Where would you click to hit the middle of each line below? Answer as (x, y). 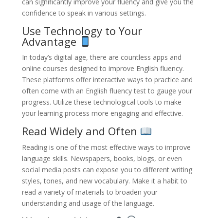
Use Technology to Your (82, 31)
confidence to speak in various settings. (84, 13)
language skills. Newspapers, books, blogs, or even (102, 158)
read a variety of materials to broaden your (90, 192)
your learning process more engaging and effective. (102, 113)
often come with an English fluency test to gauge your (107, 91)
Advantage (50, 42)
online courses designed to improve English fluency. (103, 69)
